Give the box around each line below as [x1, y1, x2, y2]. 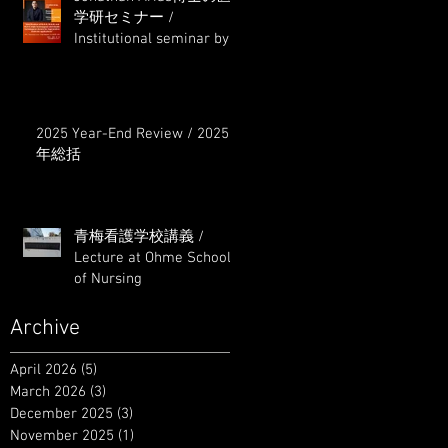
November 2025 [10, 427, 114, 446]
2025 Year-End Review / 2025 [36, 125, 229, 144]
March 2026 [10, 383, 86, 402]
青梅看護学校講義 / [74, 228, 204, 247]
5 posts [97, 361, 144, 380]
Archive [10, 315, 80, 343]
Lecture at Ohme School [74, 249, 231, 268]
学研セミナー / [74, 9, 174, 28]
